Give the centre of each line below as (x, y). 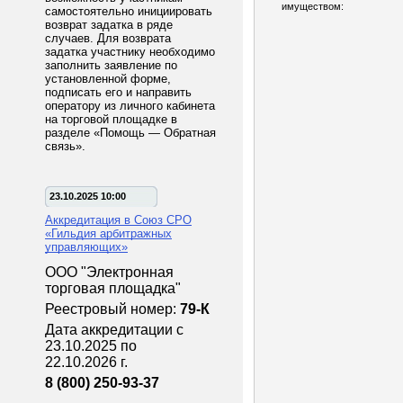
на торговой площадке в (111, 119)
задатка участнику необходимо (130, 52)
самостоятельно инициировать (129, 11)
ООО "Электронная (109, 272)
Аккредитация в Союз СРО (118, 220)
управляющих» (86, 247)
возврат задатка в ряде (109, 25)
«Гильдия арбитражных (108, 233)
